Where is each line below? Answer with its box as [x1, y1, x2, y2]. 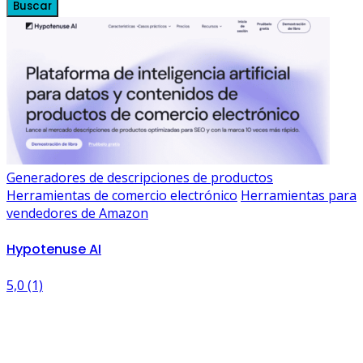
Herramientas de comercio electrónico [6, 186, 237, 204]
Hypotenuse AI [6, 240, 101, 259]
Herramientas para [241, 186, 357, 204]
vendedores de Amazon [6, 203, 148, 222]
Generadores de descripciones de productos [6, 168, 273, 186]
